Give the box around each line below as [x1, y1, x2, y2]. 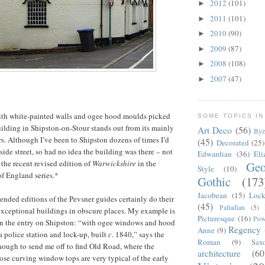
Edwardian [198, 148, 232, 159]
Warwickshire [92, 157, 136, 169]
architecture [198, 247, 241, 259]
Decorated [216, 137, 249, 148]
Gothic [198, 173, 231, 190]
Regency [228, 223, 261, 235]
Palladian [219, 202, 245, 212]
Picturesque [198, 212, 235, 224]
